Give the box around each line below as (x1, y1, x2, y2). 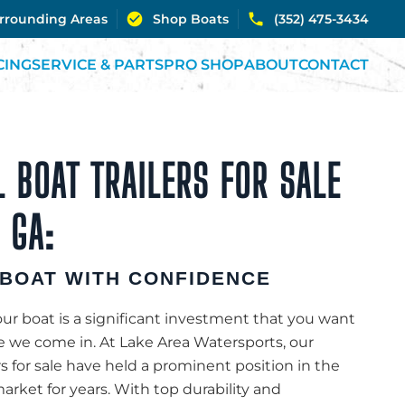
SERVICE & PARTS (32, 56, 164, 73)
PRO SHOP (164, 56, 244, 73)
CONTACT (298, 56, 369, 73)
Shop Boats (153, 11, 229, 27)
